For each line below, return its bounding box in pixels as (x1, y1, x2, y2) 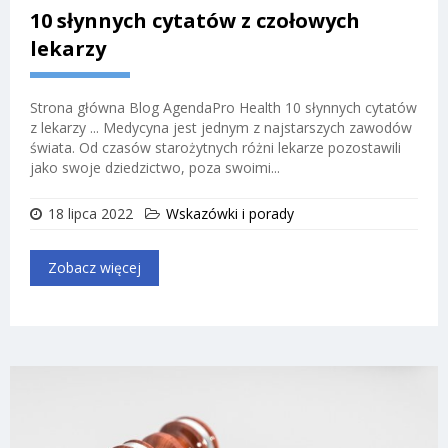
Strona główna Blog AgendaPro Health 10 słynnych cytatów (30, 97, 417, 117)
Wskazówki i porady (166, 203, 294, 223)
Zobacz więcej (48, 257, 141, 277)
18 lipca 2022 (48, 203, 133, 223)
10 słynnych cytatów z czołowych (30, 6, 360, 34)
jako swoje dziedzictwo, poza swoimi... (30, 157, 280, 177)
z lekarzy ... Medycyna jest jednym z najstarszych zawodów (30, 117, 412, 137)
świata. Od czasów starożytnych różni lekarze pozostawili (30, 137, 401, 157)
